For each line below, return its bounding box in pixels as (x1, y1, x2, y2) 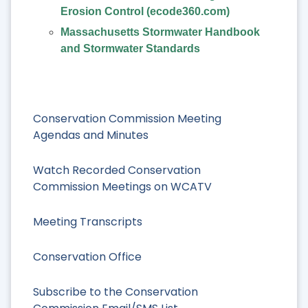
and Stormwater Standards (60, 43, 200, 55)
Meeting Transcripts (33, 214, 142, 230)
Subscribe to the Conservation (33, 284, 198, 300)
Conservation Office (33, 249, 142, 265)
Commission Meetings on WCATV (33, 178, 212, 195)
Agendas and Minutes (33, 126, 148, 143)
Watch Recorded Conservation (33, 162, 201, 178)
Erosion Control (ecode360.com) (60, 5, 230, 18)
